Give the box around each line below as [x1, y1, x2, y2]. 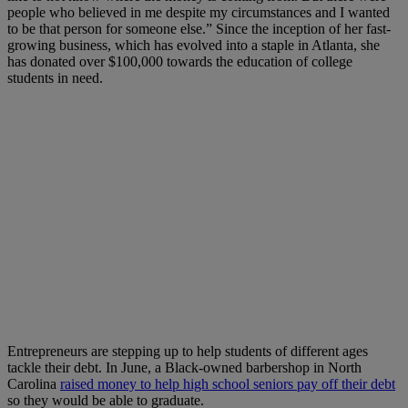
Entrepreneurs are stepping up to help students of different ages [7, 343, 368, 360]
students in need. [7, 70, 103, 87]
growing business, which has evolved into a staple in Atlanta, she [7, 37, 380, 54]
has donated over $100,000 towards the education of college [7, 54, 352, 70]
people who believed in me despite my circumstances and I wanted [7, 5, 390, 21]
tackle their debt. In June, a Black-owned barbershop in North [7, 360, 362, 376]
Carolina [7, 376, 60, 393]
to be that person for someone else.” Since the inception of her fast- [7, 21, 391, 37]
